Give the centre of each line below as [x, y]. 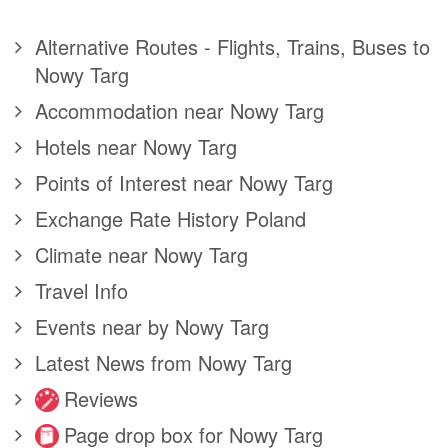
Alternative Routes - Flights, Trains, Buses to [232, 47]
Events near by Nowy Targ [152, 327]
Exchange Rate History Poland [170, 219]
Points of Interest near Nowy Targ [184, 183]
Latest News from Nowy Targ [163, 363]
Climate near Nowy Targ [141, 255]
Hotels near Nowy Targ [136, 147]
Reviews [101, 399]
